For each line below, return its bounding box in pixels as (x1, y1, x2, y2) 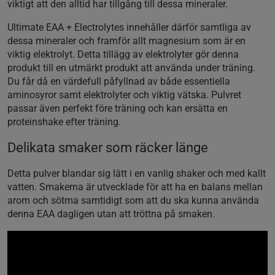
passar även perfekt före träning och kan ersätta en (7, 102, 228, 114)
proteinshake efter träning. (7, 115, 123, 128)
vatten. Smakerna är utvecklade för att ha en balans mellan (7, 180, 263, 193)
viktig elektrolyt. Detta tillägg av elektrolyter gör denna (7, 48, 239, 60)
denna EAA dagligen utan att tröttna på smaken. (7, 207, 217, 220)
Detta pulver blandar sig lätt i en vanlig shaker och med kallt (7, 167, 266, 179)
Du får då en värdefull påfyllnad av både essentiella (7, 75, 230, 87)
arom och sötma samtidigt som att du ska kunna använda (7, 194, 259, 206)
